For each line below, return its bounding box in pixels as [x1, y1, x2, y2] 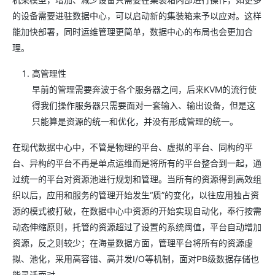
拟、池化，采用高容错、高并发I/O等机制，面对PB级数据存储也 [12, 253, 259, 264]
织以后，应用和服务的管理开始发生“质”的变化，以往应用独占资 [12, 189, 259, 200]
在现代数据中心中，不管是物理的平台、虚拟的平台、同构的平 [12, 141, 253, 152]
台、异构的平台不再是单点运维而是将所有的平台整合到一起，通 [12, 157, 261, 168]
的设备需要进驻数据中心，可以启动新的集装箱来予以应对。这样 [12, 10, 261, 21]
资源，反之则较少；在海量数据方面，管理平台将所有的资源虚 [12, 237, 253, 248]
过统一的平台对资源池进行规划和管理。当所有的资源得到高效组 [12, 173, 261, 184]
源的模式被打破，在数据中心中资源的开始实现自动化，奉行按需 [12, 205, 261, 216]
